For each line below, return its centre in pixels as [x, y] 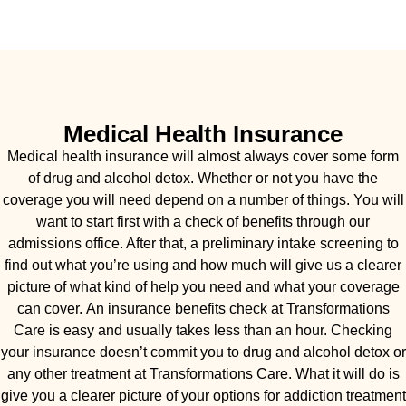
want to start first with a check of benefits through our [203, 222]
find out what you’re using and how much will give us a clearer [203, 265]
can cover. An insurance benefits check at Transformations [203, 309]
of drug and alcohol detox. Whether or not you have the [203, 178]
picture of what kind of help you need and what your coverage [203, 287]
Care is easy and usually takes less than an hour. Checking [203, 330]
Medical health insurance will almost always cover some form [203, 156]
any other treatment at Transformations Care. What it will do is [203, 374]
